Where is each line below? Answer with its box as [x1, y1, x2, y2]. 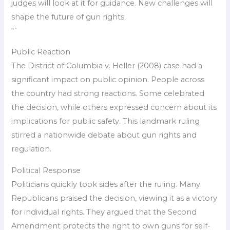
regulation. [11, 144, 52, 154]
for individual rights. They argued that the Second [11, 207, 197, 217]
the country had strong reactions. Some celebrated [11, 89, 205, 99]
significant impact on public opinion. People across [11, 75, 205, 85]
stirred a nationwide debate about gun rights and [11, 130, 197, 140]
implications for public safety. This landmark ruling [11, 117, 200, 126]
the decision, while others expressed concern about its [11, 103, 217, 112]
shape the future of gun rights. [11, 12, 126, 22]
